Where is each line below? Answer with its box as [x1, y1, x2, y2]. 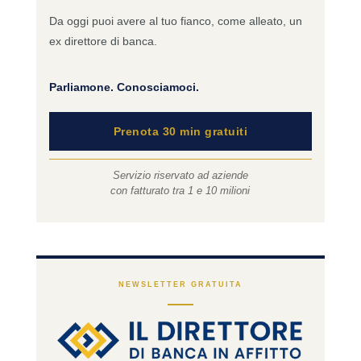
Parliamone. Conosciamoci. [48, 80, 199, 93]
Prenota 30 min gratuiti [113, 124, 248, 138]
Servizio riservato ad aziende [112, 168, 248, 181]
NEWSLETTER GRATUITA [118, 280, 243, 288]
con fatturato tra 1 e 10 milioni [110, 184, 251, 197]
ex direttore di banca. [48, 34, 157, 48]
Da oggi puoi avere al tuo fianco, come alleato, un [48, 14, 302, 27]
